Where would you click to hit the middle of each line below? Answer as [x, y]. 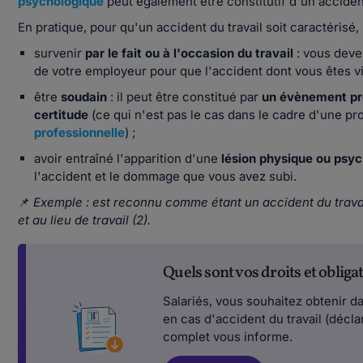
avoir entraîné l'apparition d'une [128, 158]
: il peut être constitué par [183, 97]
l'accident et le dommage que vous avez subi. [166, 176]
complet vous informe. [230, 337]
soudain [84, 97]
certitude [63, 115]
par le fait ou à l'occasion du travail [190, 53]
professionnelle [80, 132]
